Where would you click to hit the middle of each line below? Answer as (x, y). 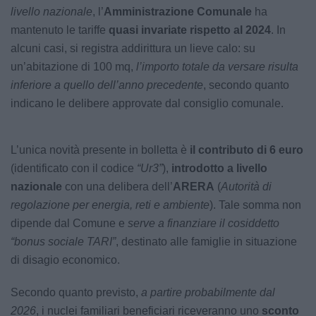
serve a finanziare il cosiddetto (203, 224)
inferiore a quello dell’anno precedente (107, 85)
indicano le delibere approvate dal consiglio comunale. (147, 104)
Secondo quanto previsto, (76, 293)
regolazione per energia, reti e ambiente (110, 205)
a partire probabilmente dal (208, 293)
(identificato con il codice (74, 169)
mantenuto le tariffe (60, 30)
